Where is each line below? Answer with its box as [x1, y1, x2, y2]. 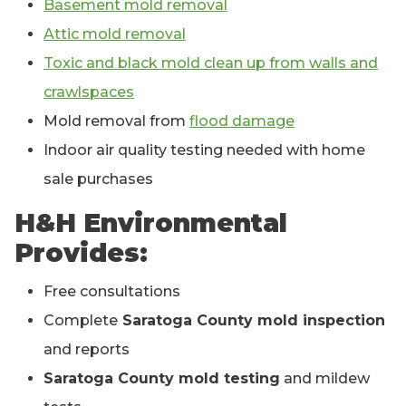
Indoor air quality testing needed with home [43, 140, 365, 159]
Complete [43, 311, 118, 329]
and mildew [280, 369, 370, 387]
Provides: [14, 237, 148, 268]
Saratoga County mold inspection [118, 311, 385, 329]
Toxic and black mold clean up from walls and [43, 53, 378, 72]
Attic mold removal [43, 24, 186, 43]
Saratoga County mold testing [43, 369, 280, 387]
